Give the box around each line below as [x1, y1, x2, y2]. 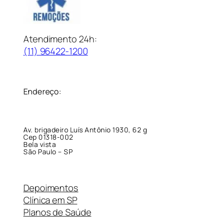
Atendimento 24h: [23, 32, 97, 45]
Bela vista [23, 139, 56, 149]
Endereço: [23, 86, 62, 97]
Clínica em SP [23, 194, 77, 207]
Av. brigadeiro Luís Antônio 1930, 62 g [23, 125, 147, 134]
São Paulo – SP [23, 146, 73, 156]
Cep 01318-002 [23, 132, 73, 142]
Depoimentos [23, 182, 78, 195]
